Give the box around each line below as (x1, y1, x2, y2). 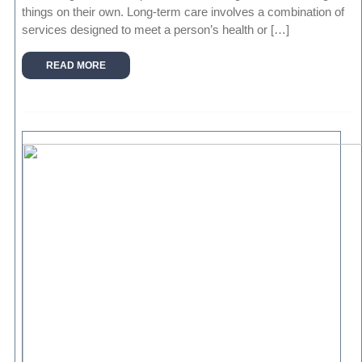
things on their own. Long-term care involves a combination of (22, 5, 345, 19)
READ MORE (46, 60, 107, 72)
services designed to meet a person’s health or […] (22, 23, 290, 37)
